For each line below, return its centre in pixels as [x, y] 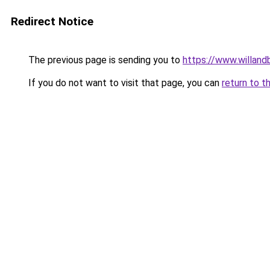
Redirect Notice [52, 21]
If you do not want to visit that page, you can [124, 83]
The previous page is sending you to [104, 60]
